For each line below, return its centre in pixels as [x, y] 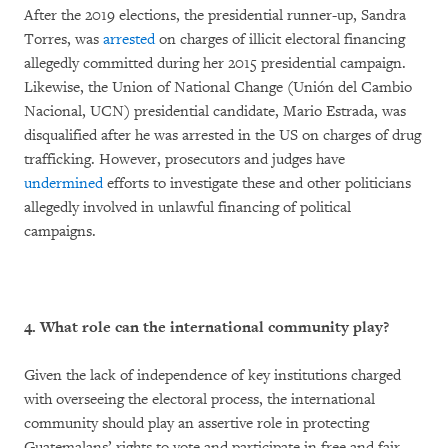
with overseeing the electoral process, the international [199, 399]
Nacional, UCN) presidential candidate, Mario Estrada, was [215, 111]
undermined [63, 183]
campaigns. [60, 231]
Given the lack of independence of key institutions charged [212, 375]
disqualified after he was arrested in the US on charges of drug [222, 135]
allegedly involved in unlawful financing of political [187, 207]
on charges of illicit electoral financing [280, 39]
